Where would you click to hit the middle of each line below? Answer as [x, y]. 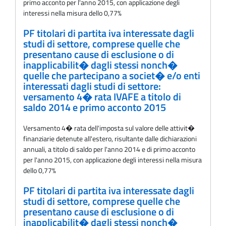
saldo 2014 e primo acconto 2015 [95, 107]
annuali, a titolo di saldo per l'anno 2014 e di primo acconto [109, 149]
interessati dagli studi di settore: [92, 86]
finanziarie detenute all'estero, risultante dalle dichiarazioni [110, 139]
